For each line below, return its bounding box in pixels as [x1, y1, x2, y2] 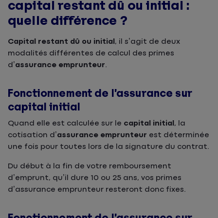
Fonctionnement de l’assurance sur [8, 88, 192, 99]
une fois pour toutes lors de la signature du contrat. [8, 143, 209, 151]
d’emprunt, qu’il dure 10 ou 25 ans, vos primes [8, 174, 182, 182]
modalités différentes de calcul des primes [8, 49, 174, 57]
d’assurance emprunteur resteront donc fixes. [8, 185, 186, 194]
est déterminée [147, 131, 209, 139]
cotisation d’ [8, 131, 57, 139]
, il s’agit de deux [115, 37, 180, 46]
